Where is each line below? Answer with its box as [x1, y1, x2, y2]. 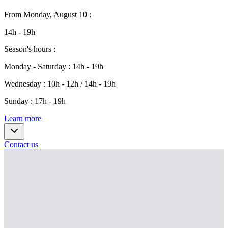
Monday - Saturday [4, 62, 66, 71]
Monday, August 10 [23, 10, 87, 19]
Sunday [4, 97, 28, 105]
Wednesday [4, 79, 41, 88]
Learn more [4, 114, 41, 123]
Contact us [4, 140, 38, 149]
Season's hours [4, 45, 51, 53]
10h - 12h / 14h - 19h [47, 79, 116, 88]
